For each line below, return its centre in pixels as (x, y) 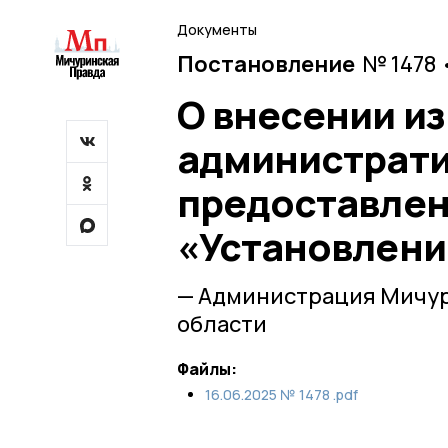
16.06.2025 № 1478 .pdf (281, 394)
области (222, 323)
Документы (217, 29)
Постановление (266, 63)
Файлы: (207, 368)
